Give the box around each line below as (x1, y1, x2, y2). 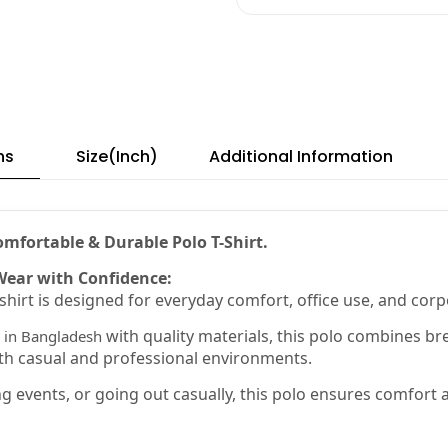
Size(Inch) (76, 145, 158, 168)
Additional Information (209, 145, 393, 168)
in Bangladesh (4, 326, 102, 346)
